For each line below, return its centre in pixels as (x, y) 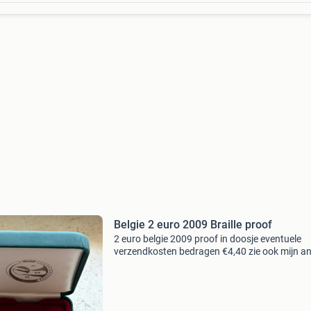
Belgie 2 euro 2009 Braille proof (193, 225)
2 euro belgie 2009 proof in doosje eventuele (207, 239)
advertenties (140, 264)
